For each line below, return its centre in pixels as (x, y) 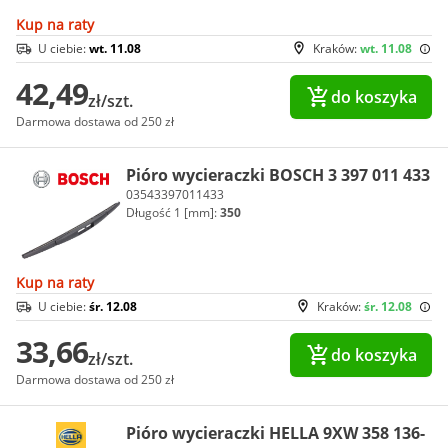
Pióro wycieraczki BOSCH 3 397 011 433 (278, 175)
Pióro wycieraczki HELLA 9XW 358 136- (275, 433)
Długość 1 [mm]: (173, 213)
